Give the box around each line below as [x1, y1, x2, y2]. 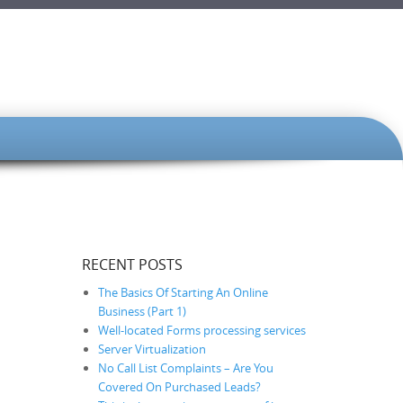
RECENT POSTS [82, 254, 183, 274]
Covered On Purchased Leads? [98, 378, 261, 395]
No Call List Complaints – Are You [98, 359, 273, 376]
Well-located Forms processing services [98, 321, 306, 338]
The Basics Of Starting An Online [98, 283, 268, 300]
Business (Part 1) [98, 302, 186, 319]
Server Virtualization [98, 340, 206, 357]
